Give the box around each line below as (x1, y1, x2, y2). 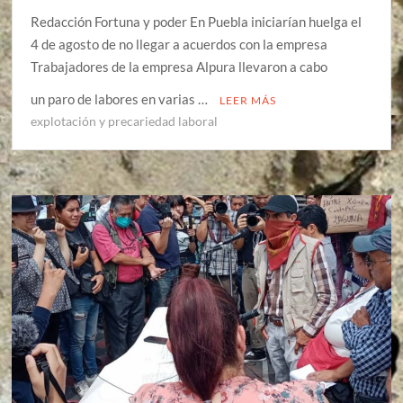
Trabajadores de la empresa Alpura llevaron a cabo (31, 58, 328, 76)
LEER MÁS (219, 94, 277, 108)
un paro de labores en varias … (31, 91, 211, 108)
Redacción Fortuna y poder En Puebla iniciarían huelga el (31, 13, 363, 31)
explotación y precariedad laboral (31, 113, 219, 130)
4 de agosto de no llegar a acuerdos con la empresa (31, 36, 328, 53)
